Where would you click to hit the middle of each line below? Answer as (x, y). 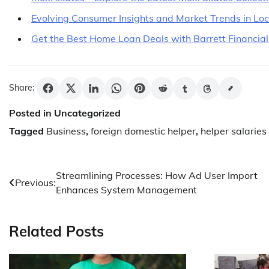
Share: (22, 88)
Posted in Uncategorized (65, 113)
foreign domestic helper (143, 131)
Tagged (28, 131)
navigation (45, 200)
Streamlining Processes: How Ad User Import (157, 175)
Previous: (35, 182)
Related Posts (56, 231)
